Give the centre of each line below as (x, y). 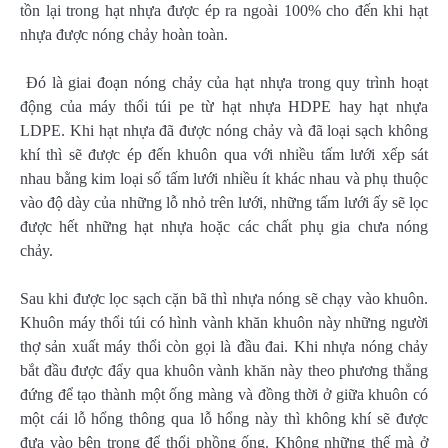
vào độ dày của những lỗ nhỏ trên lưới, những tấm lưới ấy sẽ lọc (224, 202)
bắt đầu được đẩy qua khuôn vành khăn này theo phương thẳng (224, 370)
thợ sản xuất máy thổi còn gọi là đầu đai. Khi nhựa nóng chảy (224, 346)
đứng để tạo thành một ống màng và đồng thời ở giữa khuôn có (224, 394)
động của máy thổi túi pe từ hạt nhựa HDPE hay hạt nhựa (224, 106)
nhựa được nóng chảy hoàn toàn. (124, 34)
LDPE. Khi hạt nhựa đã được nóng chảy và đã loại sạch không (224, 130)
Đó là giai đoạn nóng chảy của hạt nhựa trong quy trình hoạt (224, 82)
